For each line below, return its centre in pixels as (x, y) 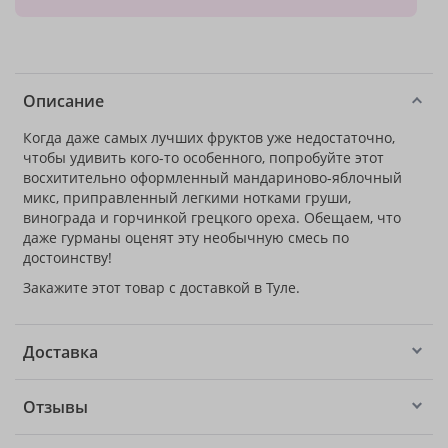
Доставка (60, 352)
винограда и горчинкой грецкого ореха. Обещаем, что (212, 217)
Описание (63, 101)
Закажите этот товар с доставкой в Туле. (161, 287)
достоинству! (67, 257)
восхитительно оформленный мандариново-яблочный (212, 177)
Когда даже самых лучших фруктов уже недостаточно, (209, 137)
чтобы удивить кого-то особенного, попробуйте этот (203, 157)
